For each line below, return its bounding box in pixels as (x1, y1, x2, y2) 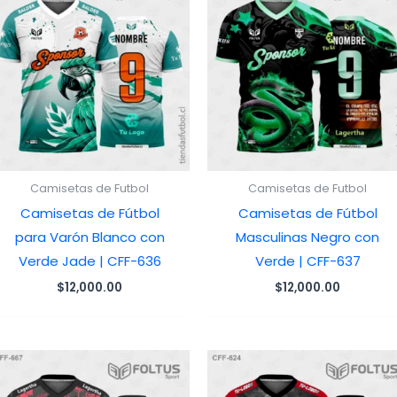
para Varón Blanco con (14, 228, 165, 247)
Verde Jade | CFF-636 (18, 252, 161, 271)
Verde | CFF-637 (254, 252, 361, 271)
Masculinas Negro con (236, 228, 379, 247)
